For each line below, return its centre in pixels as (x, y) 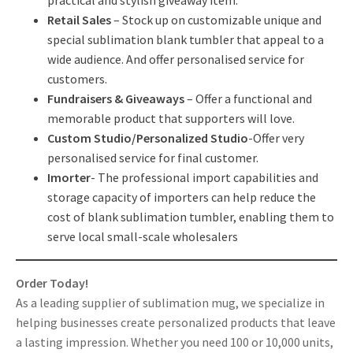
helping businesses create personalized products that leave (176, 322)
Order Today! (52, 282)
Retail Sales (79, 19)
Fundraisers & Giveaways (116, 98)
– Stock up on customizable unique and (216, 19)
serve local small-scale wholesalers (143, 236)
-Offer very (276, 137)
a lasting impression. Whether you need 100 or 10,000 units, (175, 342)
